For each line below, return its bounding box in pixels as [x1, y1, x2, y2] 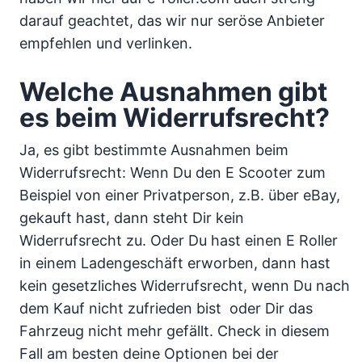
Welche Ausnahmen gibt [19, 75, 327, 107]
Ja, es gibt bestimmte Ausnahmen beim [19, 141, 288, 158]
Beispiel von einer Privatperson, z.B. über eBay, [19, 186, 340, 204]
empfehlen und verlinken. [19, 34, 192, 52]
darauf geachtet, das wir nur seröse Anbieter [19, 11, 325, 29]
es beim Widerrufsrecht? [19, 101, 330, 133]
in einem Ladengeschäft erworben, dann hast [19, 254, 330, 271]
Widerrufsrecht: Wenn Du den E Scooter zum [19, 163, 326, 181]
